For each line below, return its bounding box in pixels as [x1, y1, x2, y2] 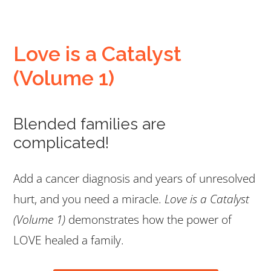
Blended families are [13, 115, 166, 134]
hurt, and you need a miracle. [13, 191, 165, 207]
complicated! [13, 134, 109, 152]
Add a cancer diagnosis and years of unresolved [13, 171, 255, 187]
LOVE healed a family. [13, 232, 124, 249]
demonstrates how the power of [65, 212, 232, 228]
